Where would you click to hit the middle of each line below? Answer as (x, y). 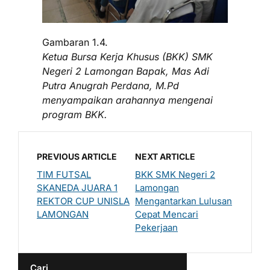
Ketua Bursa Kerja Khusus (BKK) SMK (127, 57)
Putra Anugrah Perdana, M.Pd (111, 86)
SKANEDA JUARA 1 (77, 188)
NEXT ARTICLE (165, 157)
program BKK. (75, 115)
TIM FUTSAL (64, 175)
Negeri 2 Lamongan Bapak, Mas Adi (126, 71)
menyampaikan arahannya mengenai (127, 100)
